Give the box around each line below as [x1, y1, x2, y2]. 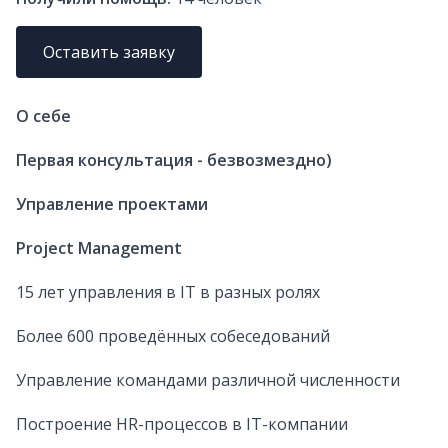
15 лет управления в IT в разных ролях [16, 281, 320, 304]
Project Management [16, 237, 182, 260]
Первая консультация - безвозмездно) [16, 149, 332, 172]
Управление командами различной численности [16, 369, 400, 392]
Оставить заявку [43, 41, 176, 64]
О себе [16, 105, 71, 128]
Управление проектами [16, 193, 208, 216]
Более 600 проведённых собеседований [16, 325, 330, 348]
